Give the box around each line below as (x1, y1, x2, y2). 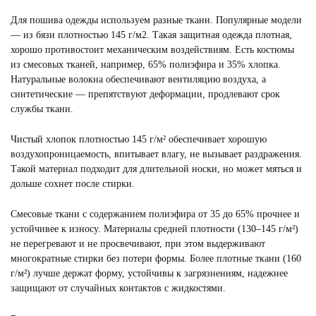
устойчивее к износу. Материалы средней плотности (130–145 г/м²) (11, 224, 298, 234)
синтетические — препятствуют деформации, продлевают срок (11, 89, 280, 99)
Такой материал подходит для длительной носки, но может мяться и (11, 164, 302, 174)
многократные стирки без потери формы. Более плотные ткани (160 (11, 253, 301, 264)
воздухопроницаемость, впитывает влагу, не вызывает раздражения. (11, 149, 302, 159)
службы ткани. (11, 104, 73, 114)
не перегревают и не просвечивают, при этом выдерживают (11, 238, 265, 249)
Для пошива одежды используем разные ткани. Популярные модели (11, 15, 302, 25)
